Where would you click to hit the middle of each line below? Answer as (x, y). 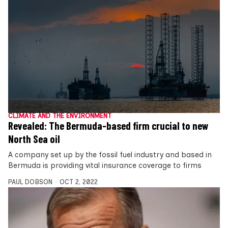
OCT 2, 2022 (78, 182)
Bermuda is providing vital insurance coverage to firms (105, 165)
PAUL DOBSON (30, 182)
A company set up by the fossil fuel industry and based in (110, 154)
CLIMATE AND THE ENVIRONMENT (60, 116)
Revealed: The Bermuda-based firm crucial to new (108, 125)
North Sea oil (34, 139)
